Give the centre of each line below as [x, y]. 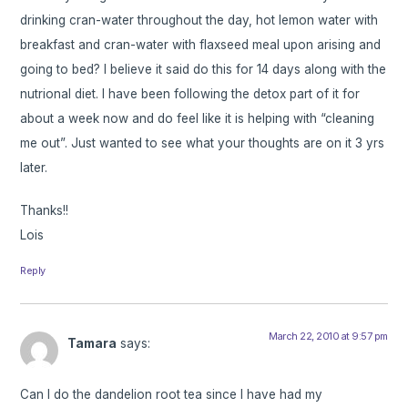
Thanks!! [45, 210]
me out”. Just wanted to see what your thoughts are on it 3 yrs [203, 143]
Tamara [92, 343]
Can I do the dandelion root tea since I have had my [172, 395]
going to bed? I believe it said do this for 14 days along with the [204, 69]
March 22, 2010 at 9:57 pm [328, 336]
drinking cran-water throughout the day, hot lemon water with [199, 20]
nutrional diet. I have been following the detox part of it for [190, 93]
